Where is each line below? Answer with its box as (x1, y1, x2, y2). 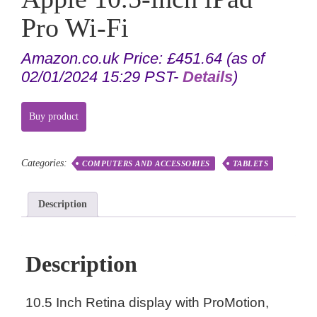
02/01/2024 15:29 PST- (21, 67, 183, 86)
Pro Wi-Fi (21, 12, 129, 42)
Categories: (21, 158, 70, 169)
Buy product (29, 111, 79, 122)
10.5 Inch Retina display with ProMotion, (25, 295, 269, 311)
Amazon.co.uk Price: (21, 49, 167, 67)
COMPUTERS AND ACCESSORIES (82, 159, 210, 168)
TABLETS (232, 159, 268, 168)
